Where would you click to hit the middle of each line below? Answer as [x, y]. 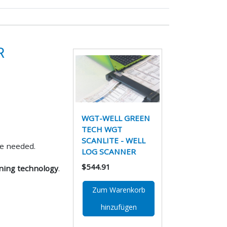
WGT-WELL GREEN [116, 118]
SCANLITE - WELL [114, 141]
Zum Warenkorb [119, 190]
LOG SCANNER [109, 152]
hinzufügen [119, 207]
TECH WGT [102, 129]
